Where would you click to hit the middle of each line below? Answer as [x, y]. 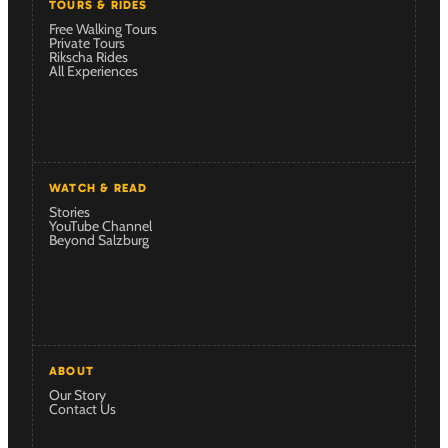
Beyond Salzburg [99, 239]
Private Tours [87, 42]
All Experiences [93, 70]
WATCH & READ [98, 187]
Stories [69, 211]
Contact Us [82, 408]
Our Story [77, 394]
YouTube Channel [100, 225]
